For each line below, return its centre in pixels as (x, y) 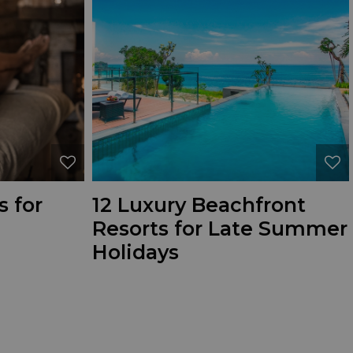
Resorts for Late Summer (220, 228)
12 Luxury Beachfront (199, 204)
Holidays (136, 252)
